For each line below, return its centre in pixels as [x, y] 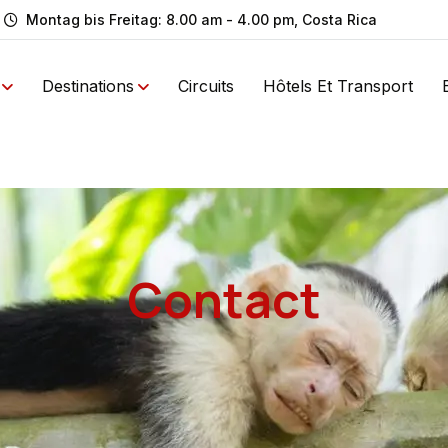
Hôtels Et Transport [338, 85]
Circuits [206, 85]
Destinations [88, 85]
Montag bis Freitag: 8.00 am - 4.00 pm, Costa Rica [201, 19]
